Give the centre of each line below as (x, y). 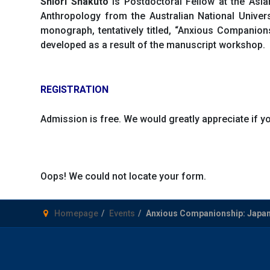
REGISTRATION (74, 89)
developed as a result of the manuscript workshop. (153, 45)
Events (122, 213)
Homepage (76, 213)
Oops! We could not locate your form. (123, 176)
